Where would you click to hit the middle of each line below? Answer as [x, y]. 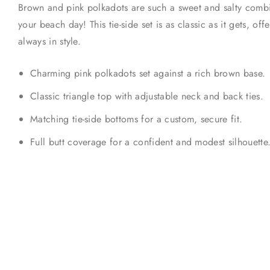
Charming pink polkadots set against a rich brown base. [148, 74]
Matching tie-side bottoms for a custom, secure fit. [137, 119]
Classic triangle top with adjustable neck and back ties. [147, 96]
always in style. [50, 42]
